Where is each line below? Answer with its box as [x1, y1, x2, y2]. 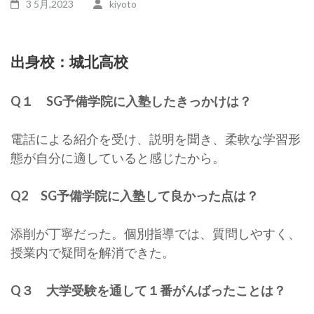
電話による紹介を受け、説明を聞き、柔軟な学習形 [11, 130, 301, 146]
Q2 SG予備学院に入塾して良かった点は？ [11, 187, 259, 203]
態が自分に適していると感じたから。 [11, 149, 225, 165]
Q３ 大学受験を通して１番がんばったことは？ [11, 282, 286, 298]
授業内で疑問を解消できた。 [11, 244, 175, 260]
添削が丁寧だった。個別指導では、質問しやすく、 [11, 225, 301, 241]
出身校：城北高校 [11, 53, 128, 70]
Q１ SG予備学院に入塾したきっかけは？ [11, 93, 252, 109]
